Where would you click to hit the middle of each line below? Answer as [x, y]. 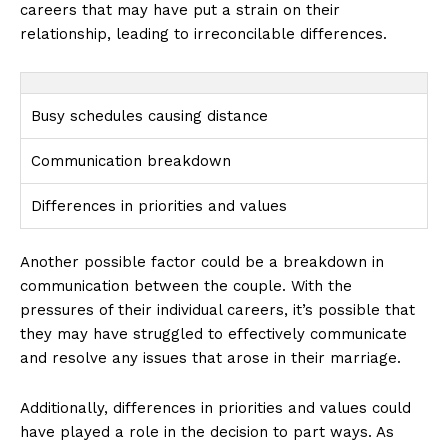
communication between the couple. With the [186, 285]
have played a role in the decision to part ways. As [207, 431]
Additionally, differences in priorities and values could [215, 407]
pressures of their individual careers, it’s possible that [217, 309]
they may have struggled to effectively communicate [213, 333]
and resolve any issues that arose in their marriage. [210, 357]
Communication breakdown [131, 160]
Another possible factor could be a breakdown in [202, 261]
